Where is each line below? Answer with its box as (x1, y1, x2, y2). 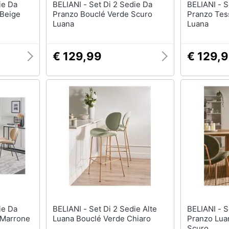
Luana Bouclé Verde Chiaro (52, 214, 151, 223)
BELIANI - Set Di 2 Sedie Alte (52, 204, 89, 214)
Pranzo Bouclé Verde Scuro (52, 9, 152, 19)
